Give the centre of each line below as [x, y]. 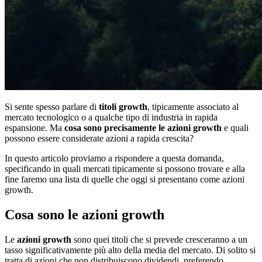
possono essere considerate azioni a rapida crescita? [99, 138]
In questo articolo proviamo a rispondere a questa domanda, [114, 158]
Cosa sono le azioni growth [85, 214]
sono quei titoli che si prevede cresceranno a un [159, 239]
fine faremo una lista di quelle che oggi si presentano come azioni [125, 179]
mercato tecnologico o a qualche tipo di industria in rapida [111, 117]
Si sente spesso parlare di [52, 106]
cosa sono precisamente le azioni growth [143, 127]
